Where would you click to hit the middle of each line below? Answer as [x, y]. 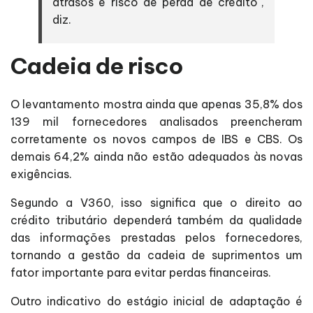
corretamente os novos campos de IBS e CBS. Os [156, 139]
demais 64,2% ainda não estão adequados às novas [156, 156]
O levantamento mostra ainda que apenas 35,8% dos [156, 104]
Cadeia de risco [97, 66]
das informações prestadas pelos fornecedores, [156, 237]
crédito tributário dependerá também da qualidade [156, 220]
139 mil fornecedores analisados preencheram [156, 121]
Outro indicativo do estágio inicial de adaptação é [156, 301]
